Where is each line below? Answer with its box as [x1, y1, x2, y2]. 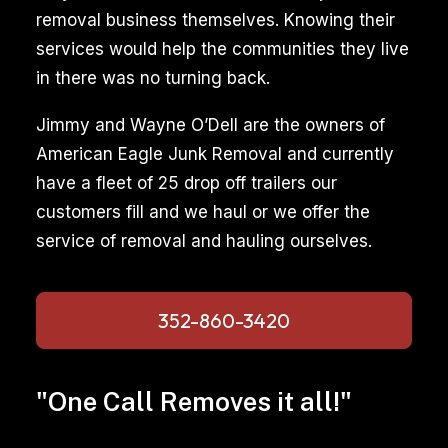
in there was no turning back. [36, 68, 270, 88]
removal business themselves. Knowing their [36, 10, 395, 30]
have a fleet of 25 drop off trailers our [36, 173, 337, 193]
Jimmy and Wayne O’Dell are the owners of [36, 115, 385, 135]
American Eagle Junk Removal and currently [36, 144, 394, 164]
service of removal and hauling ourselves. [36, 231, 372, 251]
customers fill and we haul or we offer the [36, 202, 370, 222]
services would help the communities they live [36, 39, 409, 59]
